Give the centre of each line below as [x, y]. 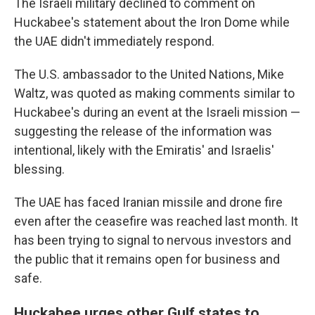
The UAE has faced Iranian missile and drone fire [148, 202]
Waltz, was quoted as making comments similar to [154, 94]
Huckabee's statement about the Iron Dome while [152, 22]
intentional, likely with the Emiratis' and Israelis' [144, 150]
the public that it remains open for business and [147, 259]
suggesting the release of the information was [143, 131]
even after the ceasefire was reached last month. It [156, 221]
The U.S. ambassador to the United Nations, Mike [149, 75]
